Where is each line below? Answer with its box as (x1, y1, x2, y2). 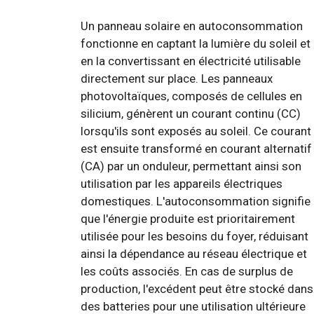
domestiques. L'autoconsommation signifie (81, 193, 310, 208)
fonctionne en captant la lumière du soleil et (81, 36, 310, 50)
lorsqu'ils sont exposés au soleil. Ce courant (81, 123, 311, 138)
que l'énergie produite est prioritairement (81, 211, 295, 226)
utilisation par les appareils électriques (81, 176, 282, 191)
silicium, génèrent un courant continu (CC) (81, 106, 301, 121)
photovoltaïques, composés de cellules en (81, 88, 302, 103)
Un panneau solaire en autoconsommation (81, 18, 303, 33)
